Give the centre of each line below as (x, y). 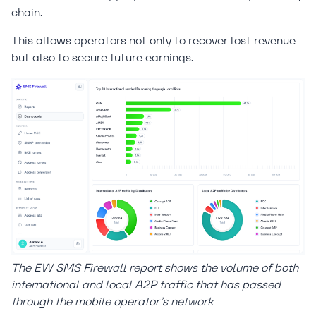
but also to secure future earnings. (102, 57)
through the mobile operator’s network (112, 302)
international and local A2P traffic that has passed (146, 285)
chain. (27, 12)
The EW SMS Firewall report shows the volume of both (155, 268)
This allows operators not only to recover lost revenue (153, 40)
